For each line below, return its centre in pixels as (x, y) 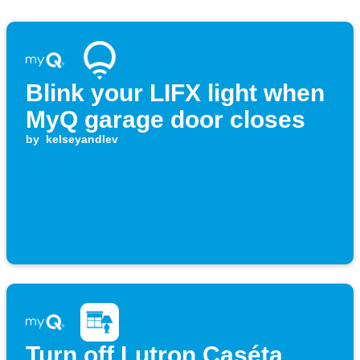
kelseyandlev (82, 139)
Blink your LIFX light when (175, 93)
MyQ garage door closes (166, 120)
